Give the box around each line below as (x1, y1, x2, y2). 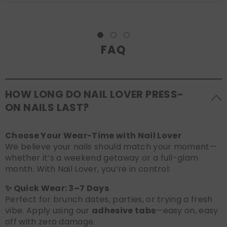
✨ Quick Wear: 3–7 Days (5, 182, 109, 194)
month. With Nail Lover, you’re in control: (5, 163, 171, 175)
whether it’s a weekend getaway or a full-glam (5, 152, 199, 164)
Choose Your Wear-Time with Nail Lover (5, 129, 181, 141)
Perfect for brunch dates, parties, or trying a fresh (5, 193, 213, 205)
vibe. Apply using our (5, 204, 92, 216)
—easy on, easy (156, 204, 218, 216)
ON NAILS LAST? (5, 100, 89, 115)
